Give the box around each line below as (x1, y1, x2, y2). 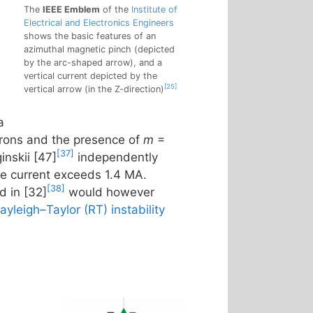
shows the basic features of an (24, 31, 156, 42)
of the (100, 4, 131, 15)
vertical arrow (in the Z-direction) (24, 84, 164, 95)
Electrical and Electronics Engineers (24, 17, 174, 29)
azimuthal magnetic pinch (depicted (24, 44, 175, 55)
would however (64, 184, 154, 199)
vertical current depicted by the (24, 71, 157, 82)
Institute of (131, 4, 177, 15)
